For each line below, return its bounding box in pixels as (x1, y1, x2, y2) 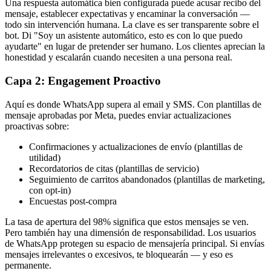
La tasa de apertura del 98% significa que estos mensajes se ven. (5, 216, 249, 227)
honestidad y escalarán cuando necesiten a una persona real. (5, 52, 232, 63)
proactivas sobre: (5, 120, 69, 131)
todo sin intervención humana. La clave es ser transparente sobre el (5, 19, 259, 30)
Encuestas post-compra (29, 195, 117, 206)
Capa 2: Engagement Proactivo (5, 74, 161, 87)
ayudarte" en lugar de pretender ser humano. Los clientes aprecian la (5, 41, 265, 52)
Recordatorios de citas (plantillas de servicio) (29, 163, 199, 174)
